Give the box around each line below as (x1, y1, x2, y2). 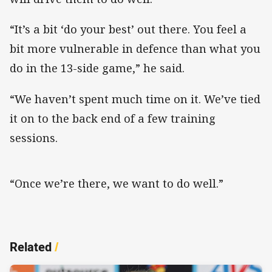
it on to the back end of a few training (10, 110, 216, 126)
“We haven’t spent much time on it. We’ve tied (10, 91, 260, 106)
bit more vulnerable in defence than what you (10, 41, 260, 56)
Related (10, 238, 52, 255)
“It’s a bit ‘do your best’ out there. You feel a (10, 22, 246, 37)
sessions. (10, 130, 58, 145)
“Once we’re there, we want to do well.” (10, 175, 223, 191)
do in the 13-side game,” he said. (10, 61, 185, 76)
